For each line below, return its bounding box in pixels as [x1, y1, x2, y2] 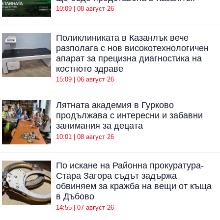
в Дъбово [56, 192, 94, 202]
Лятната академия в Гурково [56, 100, 174, 110]
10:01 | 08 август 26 [56, 133, 114, 140]
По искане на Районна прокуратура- [56, 161, 204, 171]
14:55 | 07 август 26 [56, 203, 114, 211]
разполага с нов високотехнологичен [56, 43, 209, 53]
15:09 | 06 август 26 [56, 76, 114, 83]
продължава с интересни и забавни [56, 110, 203, 121]
